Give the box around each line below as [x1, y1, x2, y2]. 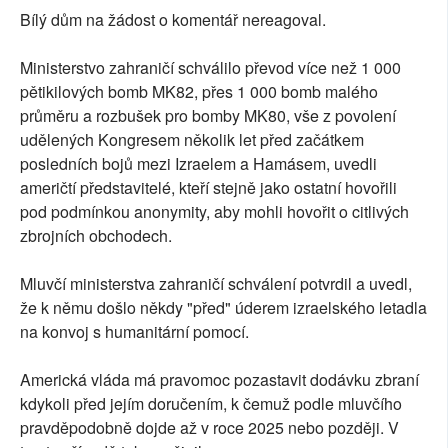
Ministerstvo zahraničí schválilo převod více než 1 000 [20, 56, 401, 80]
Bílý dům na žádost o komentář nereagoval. [20, 8, 326, 32]
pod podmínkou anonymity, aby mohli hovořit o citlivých [20, 200, 409, 224]
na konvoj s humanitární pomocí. [20, 320, 249, 344]
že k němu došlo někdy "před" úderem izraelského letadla [20, 296, 427, 320]
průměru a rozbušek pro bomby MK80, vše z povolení [20, 104, 396, 128]
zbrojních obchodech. [20, 224, 172, 248]
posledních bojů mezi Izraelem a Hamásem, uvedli [20, 152, 377, 176]
